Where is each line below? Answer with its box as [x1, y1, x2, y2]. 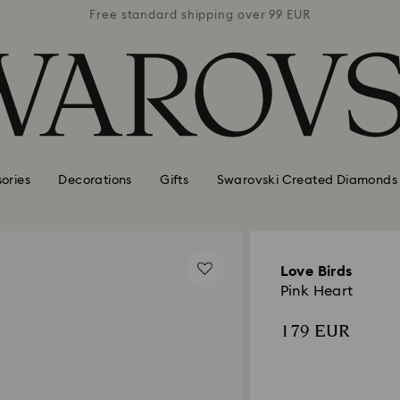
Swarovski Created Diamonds [216, 173, 397, 187]
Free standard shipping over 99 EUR [89, 9, 311, 21]
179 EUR [279, 319, 350, 344]
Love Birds [279, 264, 353, 279]
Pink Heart [279, 284, 354, 298]
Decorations [58, 173, 132, 187]
